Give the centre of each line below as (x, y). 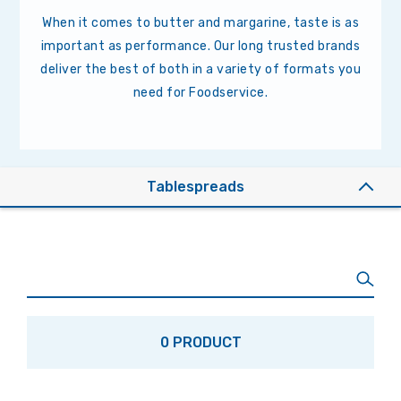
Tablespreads (195, 186)
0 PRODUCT (200, 342)
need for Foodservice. (200, 92)
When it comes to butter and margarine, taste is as (200, 22)
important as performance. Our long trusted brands (200, 46)
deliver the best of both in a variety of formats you (200, 69)
